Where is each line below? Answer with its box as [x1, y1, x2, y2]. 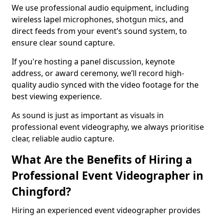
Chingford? [12, 184, 71, 199]
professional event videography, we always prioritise [12, 122, 204, 132]
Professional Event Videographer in [12, 168, 203, 183]
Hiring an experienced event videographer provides [12, 205, 201, 216]
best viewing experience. [12, 91, 102, 102]
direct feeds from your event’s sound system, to [12, 26, 187, 36]
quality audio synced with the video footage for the [12, 79, 199, 90]
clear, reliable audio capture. [12, 133, 114, 144]
